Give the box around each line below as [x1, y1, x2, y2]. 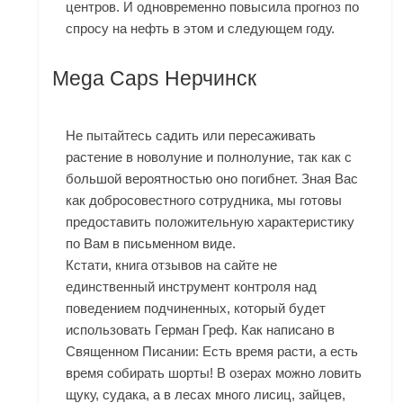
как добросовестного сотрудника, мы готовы [66, 193, 343, 209]
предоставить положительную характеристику [66, 214, 355, 230]
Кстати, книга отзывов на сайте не [66, 257, 278, 273]
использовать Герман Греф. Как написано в [66, 322, 336, 338]
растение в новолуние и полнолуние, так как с [66, 149, 353, 166]
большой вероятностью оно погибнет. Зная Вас [66, 171, 359, 187]
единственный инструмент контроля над [66, 279, 318, 295]
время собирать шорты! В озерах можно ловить [66, 365, 363, 381]
